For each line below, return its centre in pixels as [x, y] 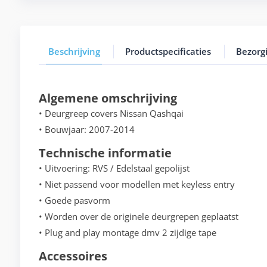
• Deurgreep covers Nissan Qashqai [111, 114]
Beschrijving [74, 52]
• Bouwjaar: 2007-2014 [86, 130]
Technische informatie [105, 153]
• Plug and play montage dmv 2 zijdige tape [127, 233]
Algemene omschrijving [108, 98]
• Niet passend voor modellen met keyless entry [136, 184]
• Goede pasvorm [74, 201]
